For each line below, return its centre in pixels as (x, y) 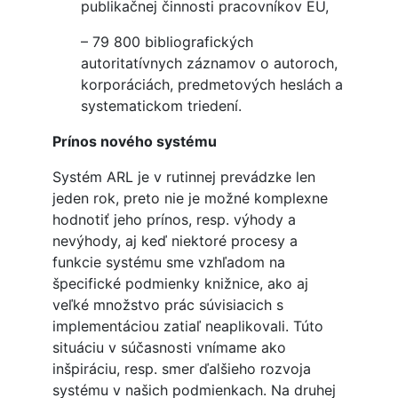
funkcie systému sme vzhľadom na (168, 263)
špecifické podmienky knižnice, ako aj (180, 284)
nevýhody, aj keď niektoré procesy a (175, 241)
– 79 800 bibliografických (167, 42)
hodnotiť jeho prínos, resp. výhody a (174, 220)
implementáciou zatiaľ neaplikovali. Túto (187, 326)
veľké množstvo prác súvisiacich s (167, 305)
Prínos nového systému (134, 142)
